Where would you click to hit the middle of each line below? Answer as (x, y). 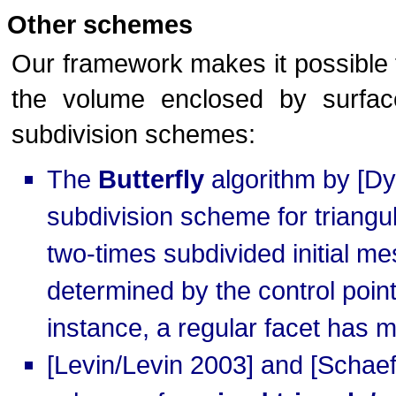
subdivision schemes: (133, 134)
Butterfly (151, 179)
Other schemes (100, 24)
